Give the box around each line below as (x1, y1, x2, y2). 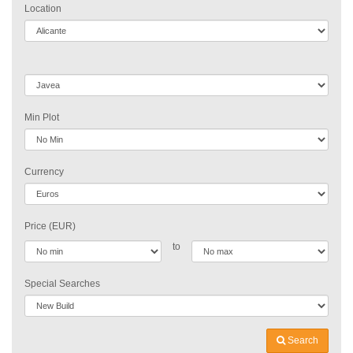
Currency (24, 165, 64, 177)
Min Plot (24, 111, 59, 123)
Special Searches (24, 277, 100, 289)
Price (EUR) (24, 220, 76, 232)
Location (24, 2, 61, 14)
